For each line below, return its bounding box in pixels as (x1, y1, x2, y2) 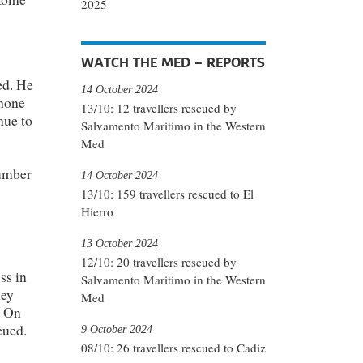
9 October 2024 (81, 322, 152, 335)
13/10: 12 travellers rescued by (81, 100, 237, 117)
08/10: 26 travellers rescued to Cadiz (81, 340, 266, 357)
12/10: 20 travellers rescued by (81, 254, 237, 271)
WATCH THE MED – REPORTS (81, 53, 265, 71)
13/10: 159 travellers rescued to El (81, 186, 254, 203)
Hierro (81, 203, 113, 220)
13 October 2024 (81, 236, 158, 250)
